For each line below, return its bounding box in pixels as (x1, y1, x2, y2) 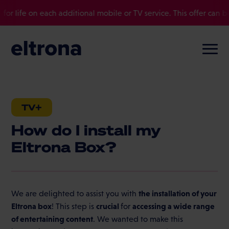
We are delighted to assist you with (11, 189, 139, 198)
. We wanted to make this (93, 214, 184, 223)
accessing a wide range (132, 201, 215, 211)
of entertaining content (11, 214, 94, 223)
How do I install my (11, 120, 162, 139)
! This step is (52, 201, 97, 211)
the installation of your (139, 188, 217, 198)
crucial (96, 201, 121, 211)
